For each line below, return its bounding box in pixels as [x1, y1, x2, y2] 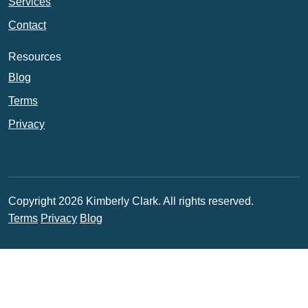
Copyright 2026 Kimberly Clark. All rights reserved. [8, 195, 254, 207]
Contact [8, 19, 46, 31]
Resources [8, 51, 61, 63]
